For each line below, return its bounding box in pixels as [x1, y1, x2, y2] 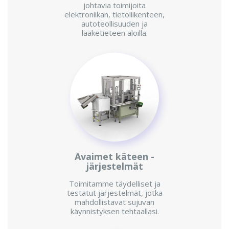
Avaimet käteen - [75, 150, 154, 163]
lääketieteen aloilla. [81, 28, 148, 38]
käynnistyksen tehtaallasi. [70, 206, 159, 217]
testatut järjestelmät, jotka [66, 188, 163, 198]
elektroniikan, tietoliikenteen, [64, 9, 165, 20]
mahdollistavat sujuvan [75, 197, 154, 208]
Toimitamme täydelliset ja [68, 178, 161, 189]
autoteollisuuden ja [81, 18, 148, 29]
